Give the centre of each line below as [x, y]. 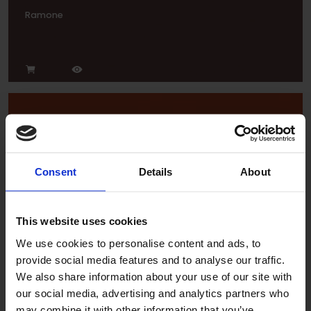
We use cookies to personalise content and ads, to [138, 243]
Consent [56, 171]
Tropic [40, 193]
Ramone [44, 15]
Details [155, 171]
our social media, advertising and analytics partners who [152, 293]
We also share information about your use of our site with [154, 276]
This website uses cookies [82, 221]
